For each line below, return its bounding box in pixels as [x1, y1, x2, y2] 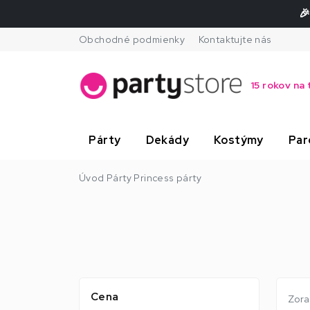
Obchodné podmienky [79, 33, 185, 46]
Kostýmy [214, 132, 264, 147]
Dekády [145, 132, 189, 147]
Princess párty [134, 171, 202, 184]
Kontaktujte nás [198, 33, 272, 46]
